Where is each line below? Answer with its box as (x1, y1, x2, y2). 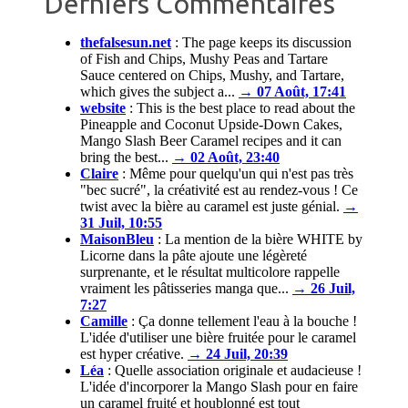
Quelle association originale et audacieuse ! (115, 362, 362, 379)
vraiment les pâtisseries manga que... (80, 280, 289, 297)
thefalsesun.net (80, 35, 171, 51)
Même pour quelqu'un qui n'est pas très (129, 166, 353, 182)
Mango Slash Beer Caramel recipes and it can (80, 133, 342, 149)
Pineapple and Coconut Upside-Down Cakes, (80, 117, 342, 133)
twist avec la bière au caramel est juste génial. (80, 199, 340, 215)
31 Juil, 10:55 (80, 215, 162, 231)
